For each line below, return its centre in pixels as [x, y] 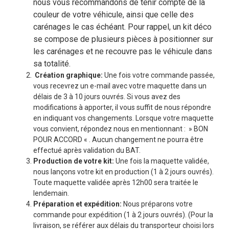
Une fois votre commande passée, [159, 75]
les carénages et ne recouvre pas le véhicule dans [123, 52]
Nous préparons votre [157, 204]
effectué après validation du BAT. [87, 151]
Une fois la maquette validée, [162, 161]
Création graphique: [69, 75]
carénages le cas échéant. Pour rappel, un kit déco [122, 27]
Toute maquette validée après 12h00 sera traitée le [116, 183]
